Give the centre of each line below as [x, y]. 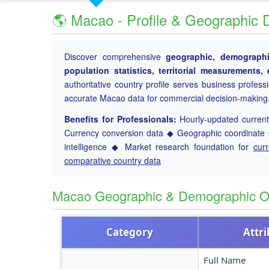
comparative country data [113, 160]
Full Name [225, 260]
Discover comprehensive [115, 56]
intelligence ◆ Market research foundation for [159, 147]
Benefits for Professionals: [120, 119]
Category [130, 232]
